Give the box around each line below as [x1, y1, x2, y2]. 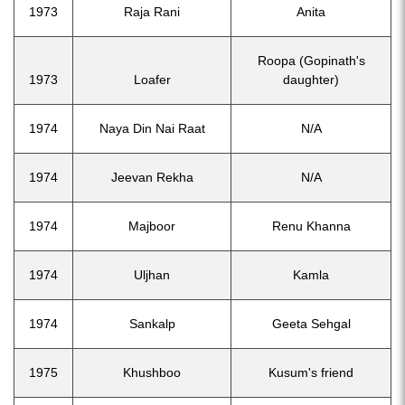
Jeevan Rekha [110, 170, 193, 184]
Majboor [128, 219, 175, 233]
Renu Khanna [271, 219, 351, 233]
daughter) [283, 72, 339, 87]
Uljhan [134, 268, 170, 282]
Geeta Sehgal [271, 316, 351, 331]
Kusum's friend [268, 365, 353, 380]
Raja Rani [124, 5, 180, 19]
